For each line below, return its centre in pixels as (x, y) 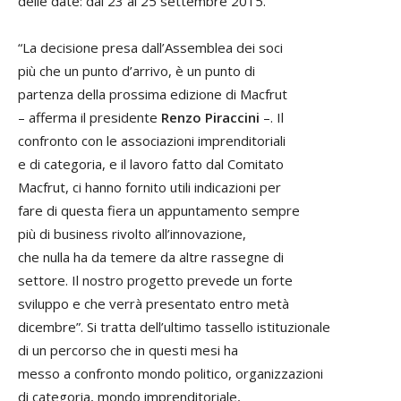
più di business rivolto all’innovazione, (132, 234)
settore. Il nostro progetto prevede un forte (155, 281)
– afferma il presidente (90, 118)
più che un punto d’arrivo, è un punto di (137, 71)
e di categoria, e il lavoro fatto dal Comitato (151, 164)
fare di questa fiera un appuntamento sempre (159, 211)
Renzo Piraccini (210, 118)
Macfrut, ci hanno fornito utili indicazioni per (149, 188)
